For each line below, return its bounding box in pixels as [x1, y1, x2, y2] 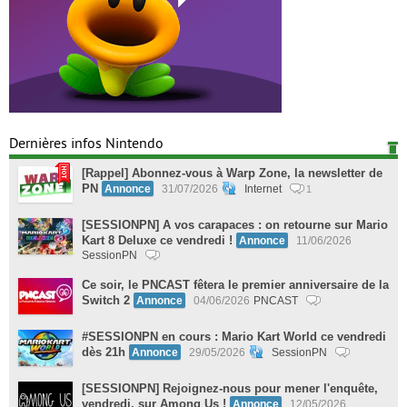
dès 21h [82, 345, 125, 360]
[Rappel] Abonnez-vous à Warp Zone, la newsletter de [82, 166, 382, 181]
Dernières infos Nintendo [9, 135, 164, 153]
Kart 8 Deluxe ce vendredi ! [82, 233, 233, 248]
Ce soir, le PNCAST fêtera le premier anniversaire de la [82, 278, 389, 293]
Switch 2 [82, 293, 130, 308]
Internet [244, 183, 284, 195]
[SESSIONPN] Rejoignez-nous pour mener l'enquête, [82, 382, 378, 396]
